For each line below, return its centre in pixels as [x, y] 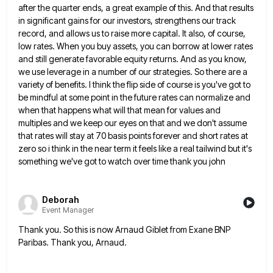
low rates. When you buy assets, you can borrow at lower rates [136, 46]
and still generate [51, 58]
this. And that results [216, 7]
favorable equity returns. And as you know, [166, 58]
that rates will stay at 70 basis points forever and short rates [129, 135]
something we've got [58, 161]
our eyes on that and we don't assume [175, 122]
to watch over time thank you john [162, 161]
